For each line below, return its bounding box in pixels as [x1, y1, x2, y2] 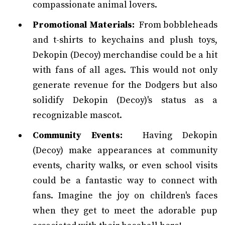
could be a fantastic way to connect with [33, 175, 217, 186]
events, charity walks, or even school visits [33, 160, 217, 171]
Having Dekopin [123, 130, 217, 141]
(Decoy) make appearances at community [33, 145, 217, 156]
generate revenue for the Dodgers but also [33, 79, 217, 91]
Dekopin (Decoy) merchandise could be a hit [33, 49, 217, 61]
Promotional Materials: [33, 19, 135, 31]
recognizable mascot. [33, 109, 122, 121]
